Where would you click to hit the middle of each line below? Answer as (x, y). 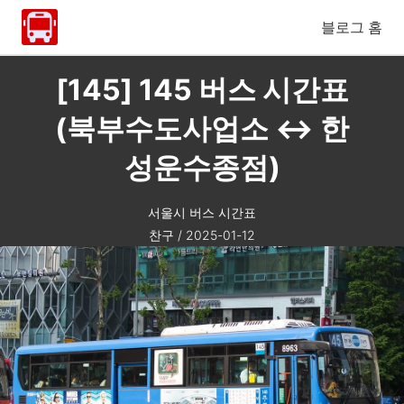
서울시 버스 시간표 (202, 212)
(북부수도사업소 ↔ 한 (202, 129)
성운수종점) (202, 167)
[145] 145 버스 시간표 (202, 90)
